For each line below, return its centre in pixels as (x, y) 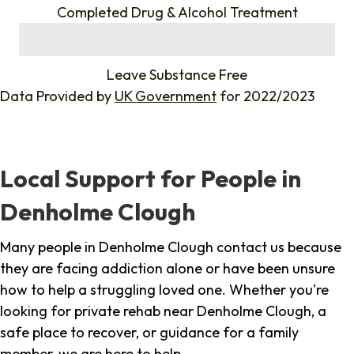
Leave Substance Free (177, 75)
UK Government (166, 96)
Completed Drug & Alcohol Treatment (177, 13)
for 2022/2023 (265, 96)
